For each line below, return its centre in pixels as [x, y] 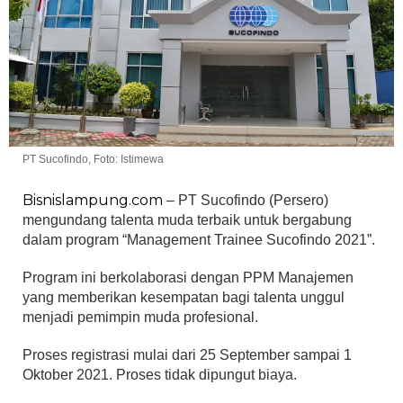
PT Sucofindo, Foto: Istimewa [93, 160]
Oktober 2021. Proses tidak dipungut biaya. [160, 375]
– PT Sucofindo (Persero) [246, 201]
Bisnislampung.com [93, 201]
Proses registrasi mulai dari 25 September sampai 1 [187, 355]
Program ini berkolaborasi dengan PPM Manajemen [188, 278]
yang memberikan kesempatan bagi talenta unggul [184, 298]
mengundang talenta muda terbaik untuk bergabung [187, 220]
